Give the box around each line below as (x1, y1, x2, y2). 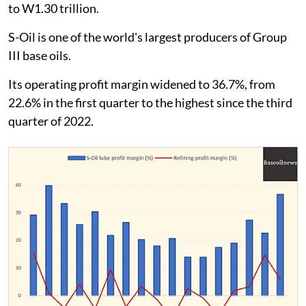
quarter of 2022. (8, 113, 94, 128)
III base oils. (8, 47, 71, 63)
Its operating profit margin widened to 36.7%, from (8, 76, 275, 92)
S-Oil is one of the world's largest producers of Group (8, 29, 287, 44)
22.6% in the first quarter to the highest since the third (8, 94, 292, 110)
